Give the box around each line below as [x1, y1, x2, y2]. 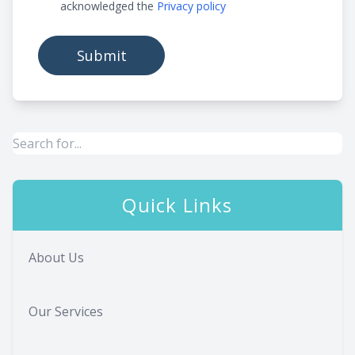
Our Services [29, 303, 103, 320]
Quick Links [122, 192, 233, 218]
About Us [29, 249, 84, 266]
